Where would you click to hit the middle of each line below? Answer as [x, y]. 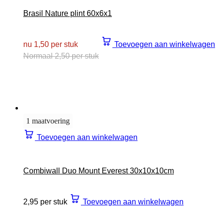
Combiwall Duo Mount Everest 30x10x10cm [99, 171]
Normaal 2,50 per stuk [61, 56]
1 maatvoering [48, 121]
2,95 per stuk [45, 202]
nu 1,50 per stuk [51, 45]
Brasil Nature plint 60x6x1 [68, 14]
